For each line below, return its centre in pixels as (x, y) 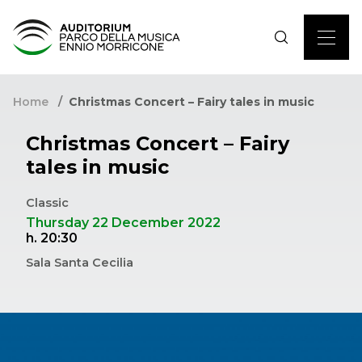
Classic (47, 202)
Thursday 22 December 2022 (123, 223)
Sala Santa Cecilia (80, 263)
